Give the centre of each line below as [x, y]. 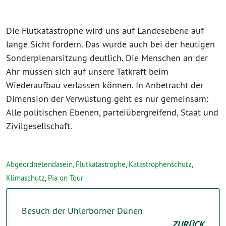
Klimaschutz [25, 178]
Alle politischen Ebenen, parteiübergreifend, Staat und [112, 112]
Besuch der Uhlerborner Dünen [82, 210]
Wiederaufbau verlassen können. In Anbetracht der [105, 85]
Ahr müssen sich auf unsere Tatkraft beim [87, 71]
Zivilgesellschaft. [39, 126]
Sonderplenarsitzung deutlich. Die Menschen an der [107, 58]
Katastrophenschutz [160, 164]
